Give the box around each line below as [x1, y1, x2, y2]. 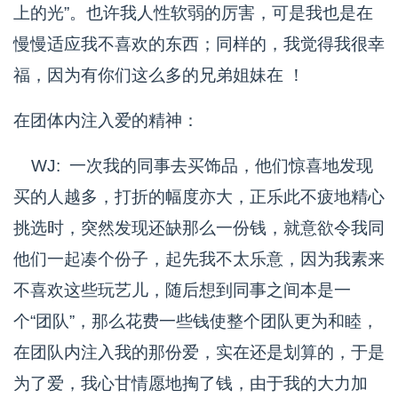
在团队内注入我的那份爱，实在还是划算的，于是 [13, 343, 385, 362]
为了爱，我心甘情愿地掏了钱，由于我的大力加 [13, 374, 368, 393]
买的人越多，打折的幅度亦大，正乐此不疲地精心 [13, 187, 385, 206]
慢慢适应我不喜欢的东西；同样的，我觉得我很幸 [13, 35, 385, 53]
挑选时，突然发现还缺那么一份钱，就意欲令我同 [13, 219, 385, 237]
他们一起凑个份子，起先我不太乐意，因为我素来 [13, 250, 385, 268]
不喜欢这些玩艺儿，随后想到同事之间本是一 [13, 281, 351, 299]
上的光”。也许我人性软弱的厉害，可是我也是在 [13, 4, 373, 22]
